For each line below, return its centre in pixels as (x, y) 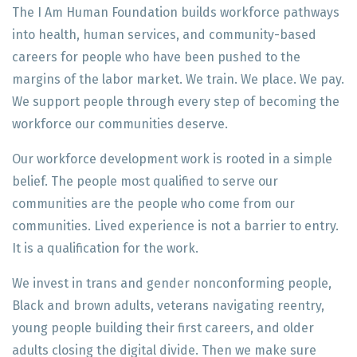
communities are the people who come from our (153, 204)
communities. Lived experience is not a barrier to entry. (175, 226)
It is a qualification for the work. (105, 248)
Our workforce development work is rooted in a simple (172, 159)
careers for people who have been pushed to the (156, 57)
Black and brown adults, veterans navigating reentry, (168, 306)
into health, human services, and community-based (164, 35)
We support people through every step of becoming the (176, 102)
